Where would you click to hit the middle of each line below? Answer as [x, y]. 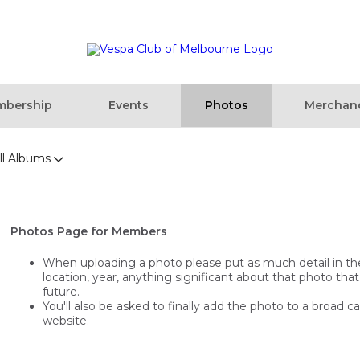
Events [128, 105]
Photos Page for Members [89, 231]
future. [61, 292]
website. [66, 321]
